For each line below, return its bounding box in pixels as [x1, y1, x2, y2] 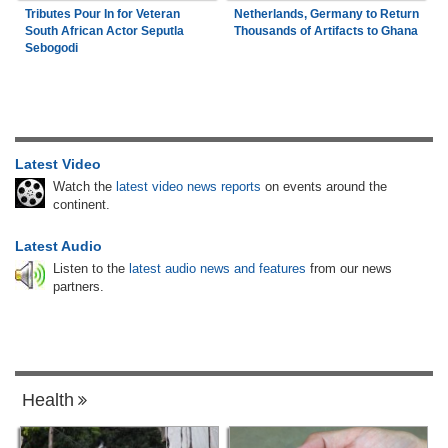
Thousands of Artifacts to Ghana [233, 23, 418, 38]
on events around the [261, 178, 387, 194]
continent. [53, 196, 110, 212]
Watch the [53, 178, 116, 194]
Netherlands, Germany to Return [233, 6, 419, 21]
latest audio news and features [129, 260, 306, 276]
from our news [306, 260, 392, 276]
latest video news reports [116, 178, 261, 194]
